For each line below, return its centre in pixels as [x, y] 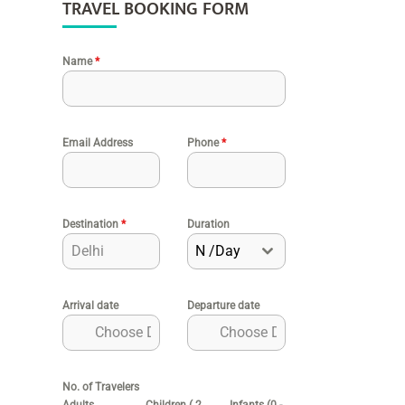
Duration [209, 225]
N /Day [218, 251]
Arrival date [90, 306]
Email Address [97, 143]
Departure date [224, 306]
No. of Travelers [100, 387]
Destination [91, 225]
